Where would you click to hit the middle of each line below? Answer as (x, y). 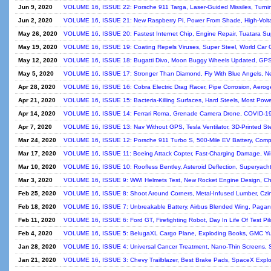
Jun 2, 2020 (35, 20)
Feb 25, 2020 (37, 193)
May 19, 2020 (38, 47)
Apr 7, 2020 (35, 127)
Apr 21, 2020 (37, 100)
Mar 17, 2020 (37, 153)
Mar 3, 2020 (35, 180)
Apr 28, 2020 (37, 87)
